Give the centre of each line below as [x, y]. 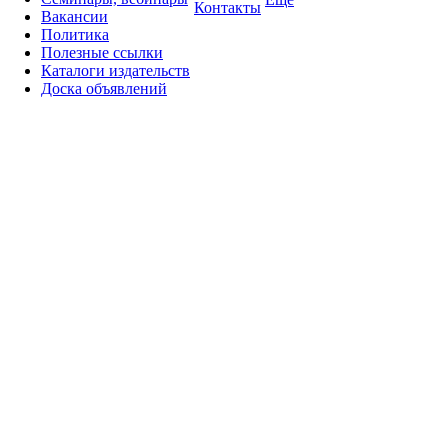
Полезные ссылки [102, 52]
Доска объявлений [104, 88]
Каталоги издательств [115, 70]
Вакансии [74, 16]
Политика [75, 34]
